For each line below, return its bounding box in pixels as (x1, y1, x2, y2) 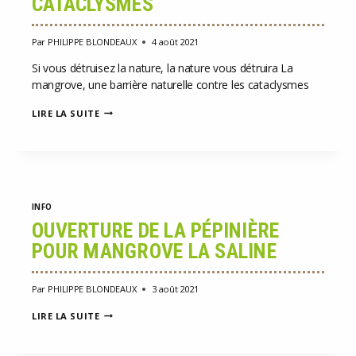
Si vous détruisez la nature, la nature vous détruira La (32, 60, 293, 75)
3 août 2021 (152, 282, 199, 295)
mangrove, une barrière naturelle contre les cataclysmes (32, 76, 309, 92)
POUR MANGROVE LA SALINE (32, 239, 277, 264)
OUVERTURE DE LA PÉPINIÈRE (32, 219, 280, 243)
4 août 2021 (152, 35, 199, 48)
